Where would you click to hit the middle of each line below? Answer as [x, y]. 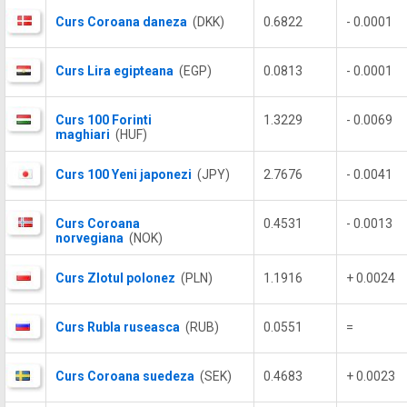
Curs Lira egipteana [114, 71]
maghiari [83, 134]
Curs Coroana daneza [121, 22]
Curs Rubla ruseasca [118, 327]
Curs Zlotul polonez [115, 278]
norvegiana [89, 238]
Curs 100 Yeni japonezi [124, 174]
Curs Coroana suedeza [125, 376]
